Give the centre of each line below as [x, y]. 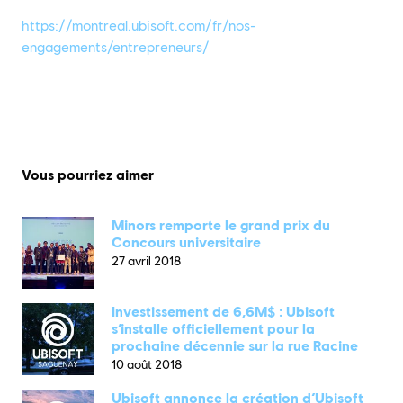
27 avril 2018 [146, 260]
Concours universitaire [186, 242]
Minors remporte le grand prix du [221, 225]
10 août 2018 [147, 364]
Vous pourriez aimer [88, 175]
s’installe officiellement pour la [213, 328]
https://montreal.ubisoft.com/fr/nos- [139, 25]
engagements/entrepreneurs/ [116, 47]
